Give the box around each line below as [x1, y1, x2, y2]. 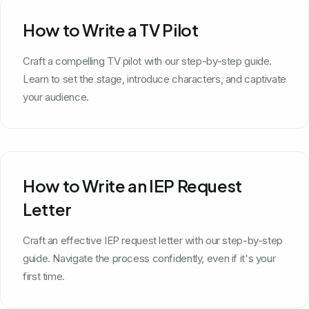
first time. [23, 269, 65, 283]
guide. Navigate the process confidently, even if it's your [23, 251, 276, 265]
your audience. [23, 90, 89, 103]
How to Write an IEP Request [23, 175, 242, 196]
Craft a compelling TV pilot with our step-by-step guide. [23, 54, 272, 68]
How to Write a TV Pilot [23, 19, 199, 40]
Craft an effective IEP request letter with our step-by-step [23, 233, 283, 247]
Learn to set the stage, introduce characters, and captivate [23, 72, 286, 86]
